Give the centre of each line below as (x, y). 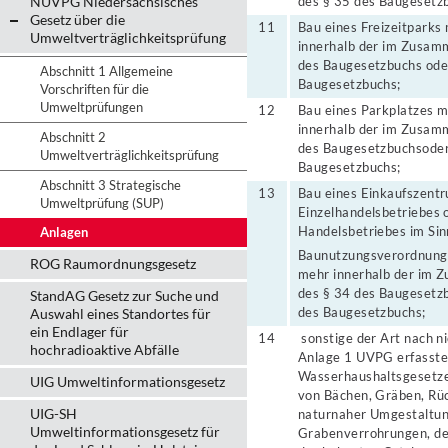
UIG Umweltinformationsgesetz (127, 381)
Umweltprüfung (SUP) (102, 203)
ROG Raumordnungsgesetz (113, 263)
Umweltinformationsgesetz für (125, 431)
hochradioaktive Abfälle (104, 349)
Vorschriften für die (94, 89)
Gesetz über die (77, 19)
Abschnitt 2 (73, 137)
